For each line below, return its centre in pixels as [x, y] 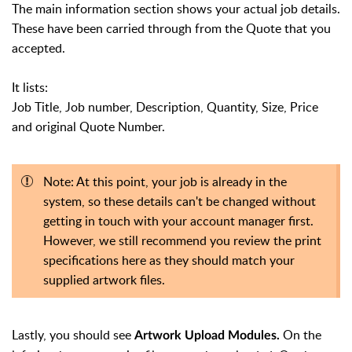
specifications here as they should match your [169, 260]
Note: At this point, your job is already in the [165, 181]
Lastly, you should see [73, 334]
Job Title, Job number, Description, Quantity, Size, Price [165, 106]
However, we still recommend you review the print [182, 240]
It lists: [30, 87]
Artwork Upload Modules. [209, 335]
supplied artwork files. [106, 279]
